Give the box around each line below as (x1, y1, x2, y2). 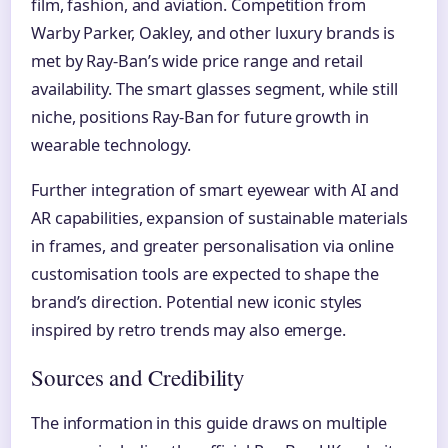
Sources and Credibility (31, 361, 245, 392)
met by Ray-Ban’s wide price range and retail (31, 50, 363, 73)
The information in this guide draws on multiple (31, 411, 388, 434)
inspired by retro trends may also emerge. (31, 319, 346, 342)
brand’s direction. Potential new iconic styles (31, 291, 363, 314)
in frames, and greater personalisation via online (31, 235, 395, 258)
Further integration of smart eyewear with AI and (31, 179, 400, 202)
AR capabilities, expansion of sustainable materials (31, 207, 408, 230)
